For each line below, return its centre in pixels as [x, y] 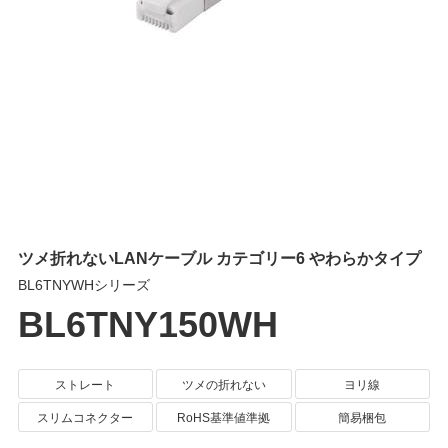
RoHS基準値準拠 [224, 417]
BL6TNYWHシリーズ [83, 284]
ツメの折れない [223, 384]
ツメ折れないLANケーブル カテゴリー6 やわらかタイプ [219, 257]
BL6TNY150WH [147, 322]
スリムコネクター [85, 417]
